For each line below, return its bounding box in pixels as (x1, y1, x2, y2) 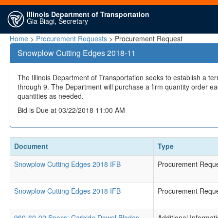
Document (14, 141, 48, 151)
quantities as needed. (18, 91, 84, 101)
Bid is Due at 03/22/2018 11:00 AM (18, 105, 125, 115)
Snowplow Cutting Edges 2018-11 (18, 47, 136, 58)
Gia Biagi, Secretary (27, 16, 88, 26)
